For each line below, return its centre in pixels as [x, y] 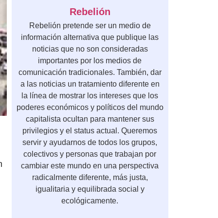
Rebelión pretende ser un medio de [90, 26]
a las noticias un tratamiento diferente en [90, 84]
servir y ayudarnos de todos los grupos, [90, 143]
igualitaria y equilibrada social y [90, 189]
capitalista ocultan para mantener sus [90, 119]
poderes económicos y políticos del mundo [90, 108]
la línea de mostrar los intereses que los [90, 96]
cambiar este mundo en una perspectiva [90, 166]
